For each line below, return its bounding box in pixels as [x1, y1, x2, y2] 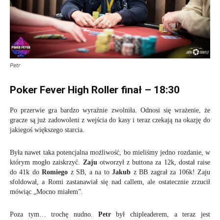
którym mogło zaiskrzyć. [10, 158, 83, 166]
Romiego [42, 168, 68, 176]
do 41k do [10, 168, 42, 176]
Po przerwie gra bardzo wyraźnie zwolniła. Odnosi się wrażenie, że [10, 106, 210, 114]
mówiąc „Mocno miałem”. [10, 188, 83, 195]
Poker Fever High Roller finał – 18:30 [10, 83, 180, 96]
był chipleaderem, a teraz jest [110, 210, 211, 218]
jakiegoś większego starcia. [10, 126, 84, 134]
